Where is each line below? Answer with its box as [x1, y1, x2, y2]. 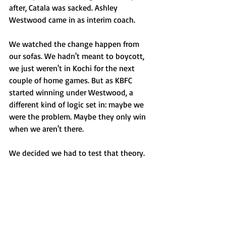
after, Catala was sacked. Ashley [9, 3, 120, 13]
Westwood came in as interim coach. [9, 15, 135, 25]
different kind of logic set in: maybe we [9, 99, 146, 109]
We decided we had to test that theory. [9, 148, 145, 158]
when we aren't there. [9, 124, 84, 134]
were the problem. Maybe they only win [9, 111, 148, 122]
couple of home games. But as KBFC [9, 75, 134, 85]
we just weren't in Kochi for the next [9, 63, 137, 73]
